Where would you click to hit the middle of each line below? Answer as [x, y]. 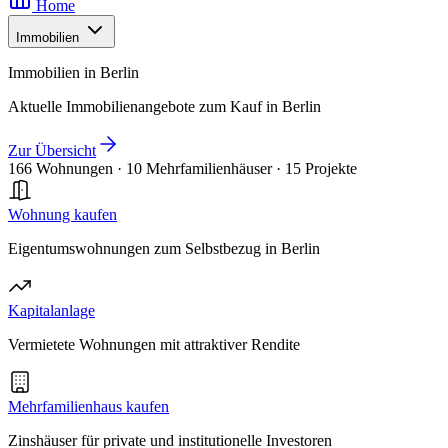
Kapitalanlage [51, 310]
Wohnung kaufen [62, 214]
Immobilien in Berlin [73, 72]
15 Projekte [321, 168]
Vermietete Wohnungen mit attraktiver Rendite [154, 344]
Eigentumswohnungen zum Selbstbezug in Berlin [164, 248]
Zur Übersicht [52, 150]
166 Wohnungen [60, 168]
